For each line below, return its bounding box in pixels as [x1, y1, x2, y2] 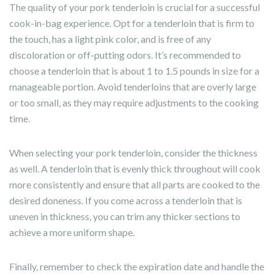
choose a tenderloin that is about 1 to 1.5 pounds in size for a [9, 65, 259, 77]
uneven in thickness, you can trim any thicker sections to [9, 210, 240, 223]
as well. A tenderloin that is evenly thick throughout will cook [9, 163, 261, 175]
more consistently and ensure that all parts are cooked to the [9, 179, 260, 191]
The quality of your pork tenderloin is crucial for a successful [9, 1, 260, 13]
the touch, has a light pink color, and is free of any [9, 33, 211, 45]
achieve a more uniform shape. [9, 226, 135, 239]
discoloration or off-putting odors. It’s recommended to [9, 49, 241, 61]
